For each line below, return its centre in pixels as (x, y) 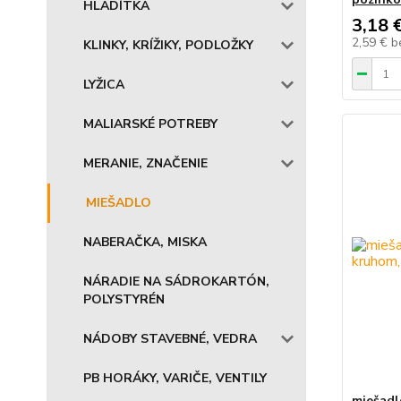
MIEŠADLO (119, 203)
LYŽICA (104, 85)
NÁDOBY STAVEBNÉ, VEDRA (170, 339)
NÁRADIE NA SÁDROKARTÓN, (176, 282)
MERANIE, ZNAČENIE (145, 163)
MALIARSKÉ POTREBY (150, 124)
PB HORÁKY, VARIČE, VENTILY (175, 378)
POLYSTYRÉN (124, 299)
